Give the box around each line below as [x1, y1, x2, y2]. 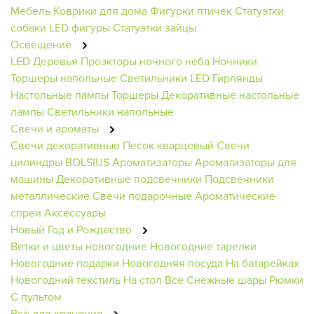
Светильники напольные [47, 103, 174, 119]
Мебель [11, 2, 50, 18]
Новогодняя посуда [122, 254, 223, 271]
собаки [11, 19, 46, 35]
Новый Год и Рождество [11, 221, 135, 237]
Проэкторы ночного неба [81, 53, 210, 69]
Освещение [11, 36, 74, 52]
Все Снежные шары [165, 271, 266, 287]
